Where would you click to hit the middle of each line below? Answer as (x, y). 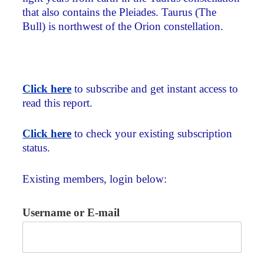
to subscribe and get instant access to (155, 88)
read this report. (58, 103)
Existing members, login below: (95, 179)
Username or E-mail (71, 212)
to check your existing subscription (152, 134)
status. (37, 148)
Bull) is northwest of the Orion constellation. (123, 27)
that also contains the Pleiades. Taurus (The (120, 12)
